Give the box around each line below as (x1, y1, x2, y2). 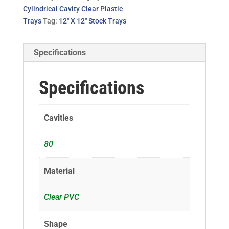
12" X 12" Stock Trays (58, 17, 126, 26)
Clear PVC (44, 192, 80, 202)
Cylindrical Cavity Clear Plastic (22, 5, 123, 13)
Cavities (44, 113, 74, 123)
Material (44, 166, 75, 176)
